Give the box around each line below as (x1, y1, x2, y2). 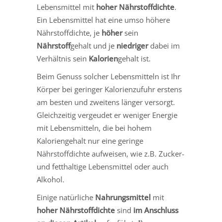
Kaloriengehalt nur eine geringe (37, 136, 143, 146)
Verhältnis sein (37, 54, 89, 64)
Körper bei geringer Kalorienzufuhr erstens (37, 84, 182, 95)
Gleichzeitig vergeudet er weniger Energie (37, 110, 177, 120)
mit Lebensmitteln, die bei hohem (37, 123, 152, 133)
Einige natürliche (37, 192, 95, 203)
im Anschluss (133, 205, 178, 216)
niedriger (116, 41, 148, 51)
